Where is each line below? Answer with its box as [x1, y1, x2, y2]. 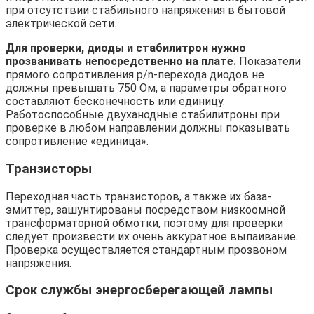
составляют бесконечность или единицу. [6, 95, 225, 109]
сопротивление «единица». [6, 135, 149, 149]
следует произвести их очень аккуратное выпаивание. [6, 229, 298, 243]
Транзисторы [6, 161, 92, 177]
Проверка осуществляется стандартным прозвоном [6, 243, 287, 257]
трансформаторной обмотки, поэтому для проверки [6, 216, 283, 230]
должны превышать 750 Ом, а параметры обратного [6, 81, 287, 95]
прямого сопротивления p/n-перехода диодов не [6, 68, 264, 82]
